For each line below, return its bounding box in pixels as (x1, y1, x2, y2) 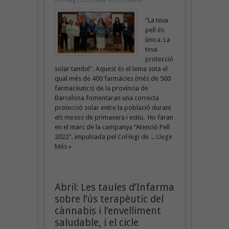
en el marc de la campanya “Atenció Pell (54, 123, 170, 131)
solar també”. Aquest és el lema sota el (54, 64, 168, 73)
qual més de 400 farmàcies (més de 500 (54, 74, 171, 82)
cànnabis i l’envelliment (54, 204, 161, 217)
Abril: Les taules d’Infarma (54, 181, 174, 193)
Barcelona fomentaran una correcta (54, 94, 159, 102)
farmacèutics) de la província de (54, 84, 148, 92)
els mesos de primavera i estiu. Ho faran (54, 113, 173, 121)
